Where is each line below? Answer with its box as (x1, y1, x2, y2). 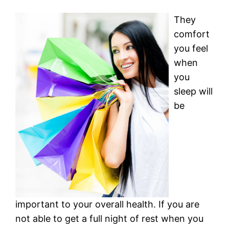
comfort (174, 28, 210, 39)
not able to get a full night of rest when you (15, 213, 204, 224)
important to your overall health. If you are (15, 199, 200, 210)
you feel (174, 42, 209, 54)
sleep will (174, 85, 213, 97)
